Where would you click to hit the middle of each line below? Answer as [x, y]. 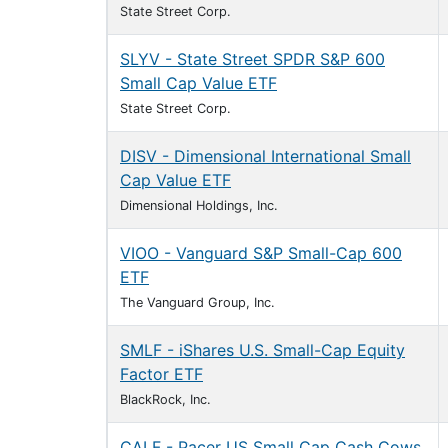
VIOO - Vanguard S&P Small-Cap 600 [261, 253]
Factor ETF [161, 374]
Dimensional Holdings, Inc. [199, 205]
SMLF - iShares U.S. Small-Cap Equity [262, 350]
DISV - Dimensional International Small [265, 156]
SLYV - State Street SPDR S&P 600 [252, 59]
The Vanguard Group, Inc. [197, 302]
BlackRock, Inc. [165, 399]
